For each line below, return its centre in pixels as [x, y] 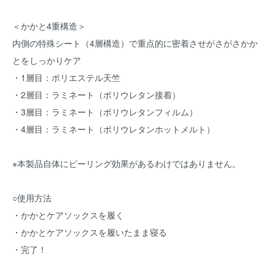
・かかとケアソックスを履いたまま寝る [90, 232]
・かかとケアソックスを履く [68, 215]
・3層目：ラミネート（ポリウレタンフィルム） [105, 111]
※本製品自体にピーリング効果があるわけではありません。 [126, 163]
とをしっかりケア [47, 60]
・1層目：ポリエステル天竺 [66, 77]
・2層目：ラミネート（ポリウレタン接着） [96, 94]
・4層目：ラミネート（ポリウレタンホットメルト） [114, 129]
